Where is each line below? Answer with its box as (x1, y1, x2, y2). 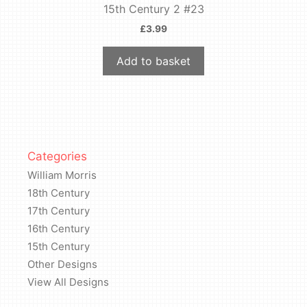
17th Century (27, 204, 90, 217)
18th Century (27, 186, 90, 199)
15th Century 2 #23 (103, 1, 204, 16)
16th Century (27, 221, 90, 235)
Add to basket (116, 53, 191, 68)
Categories (27, 149, 87, 163)
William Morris (27, 168, 97, 182)
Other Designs (27, 257, 97, 271)
